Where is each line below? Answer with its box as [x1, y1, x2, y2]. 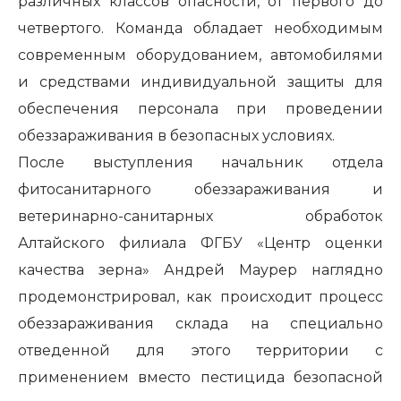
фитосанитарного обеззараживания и [18, 181, 383, 198]
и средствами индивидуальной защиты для [18, 73, 383, 90]
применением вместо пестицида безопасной [18, 369, 383, 386]
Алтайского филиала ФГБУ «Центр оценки [18, 235, 383, 252]
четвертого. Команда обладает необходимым [18, 20, 383, 37]
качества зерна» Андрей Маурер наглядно [18, 261, 383, 278]
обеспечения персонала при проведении [18, 100, 383, 117]
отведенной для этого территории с [18, 342, 383, 359]
